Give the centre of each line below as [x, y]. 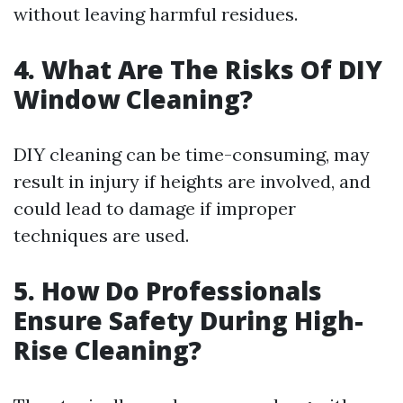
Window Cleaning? [133, 99]
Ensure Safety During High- [188, 320]
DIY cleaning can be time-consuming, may [192, 154]
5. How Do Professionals [168, 291]
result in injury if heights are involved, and [192, 181]
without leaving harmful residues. [156, 14]
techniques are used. [101, 235]
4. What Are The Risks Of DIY [198, 69]
